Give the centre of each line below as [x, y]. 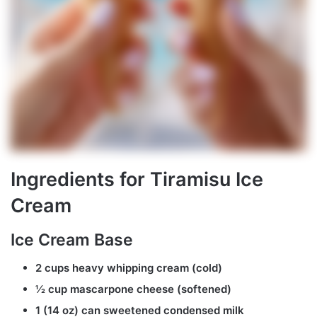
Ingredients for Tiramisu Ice [137, 180]
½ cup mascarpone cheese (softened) [133, 289]
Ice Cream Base [72, 240]
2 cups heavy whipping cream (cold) [129, 268]
